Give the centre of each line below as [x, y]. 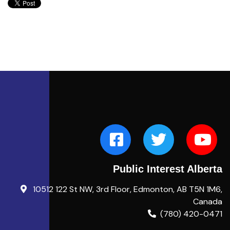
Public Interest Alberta [168, 169]
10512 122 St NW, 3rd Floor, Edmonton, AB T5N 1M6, [127, 189]
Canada [208, 201]
